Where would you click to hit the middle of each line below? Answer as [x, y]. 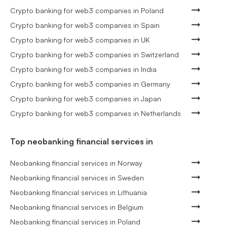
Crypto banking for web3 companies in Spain [85, 25]
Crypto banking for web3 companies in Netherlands [96, 113]
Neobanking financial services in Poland [75, 221]
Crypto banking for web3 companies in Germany [90, 84]
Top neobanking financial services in [82, 141]
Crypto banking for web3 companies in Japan [86, 98]
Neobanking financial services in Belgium [77, 207]
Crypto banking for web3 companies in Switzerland [94, 54]
